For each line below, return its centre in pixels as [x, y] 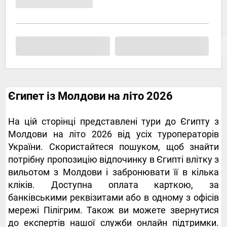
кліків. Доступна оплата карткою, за [113, 185]
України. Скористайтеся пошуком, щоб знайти [113, 147]
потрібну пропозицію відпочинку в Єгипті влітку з [113, 160]
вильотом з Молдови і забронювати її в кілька [113, 172]
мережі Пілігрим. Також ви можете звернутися [113, 210]
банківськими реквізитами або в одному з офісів [113, 198]
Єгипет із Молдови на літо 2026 [90, 96]
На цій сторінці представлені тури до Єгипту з [113, 122]
